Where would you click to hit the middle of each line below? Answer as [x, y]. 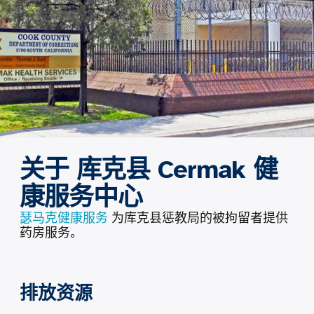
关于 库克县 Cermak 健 [148, 169]
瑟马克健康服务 [63, 218]
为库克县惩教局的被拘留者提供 [198, 218]
